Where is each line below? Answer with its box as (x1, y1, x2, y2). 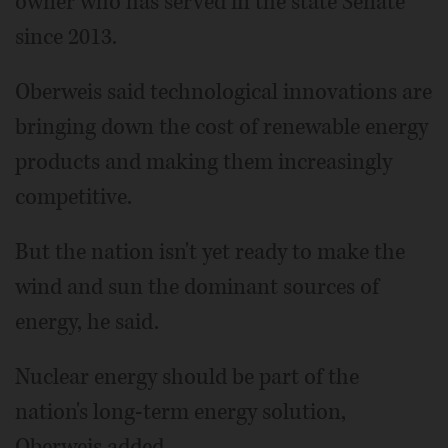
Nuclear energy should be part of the (15, 362, 359, 392)
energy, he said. (15, 307, 159, 337)
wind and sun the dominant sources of (15, 272, 379, 302)
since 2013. (15, 22, 117, 52)
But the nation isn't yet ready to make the (15, 237, 405, 267)
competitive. (15, 182, 132, 212)
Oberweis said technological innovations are (15, 77, 432, 107)
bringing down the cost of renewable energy (15, 112, 428, 142)
